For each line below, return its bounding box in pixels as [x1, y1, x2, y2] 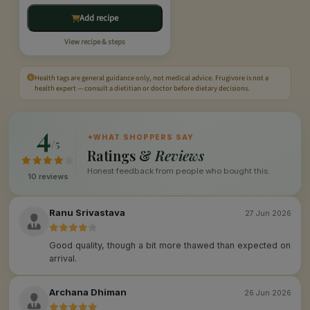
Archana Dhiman [49, 286, 127, 298]
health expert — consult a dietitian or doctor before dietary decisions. [35, 83, 250, 94]
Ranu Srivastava [49, 207, 125, 219]
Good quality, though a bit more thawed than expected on [49, 240, 291, 251]
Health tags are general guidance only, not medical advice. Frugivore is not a [35, 73, 268, 84]
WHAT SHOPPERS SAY [93, 133, 194, 142]
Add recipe [80, 12, 118, 25]
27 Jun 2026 [245, 209, 291, 219]
